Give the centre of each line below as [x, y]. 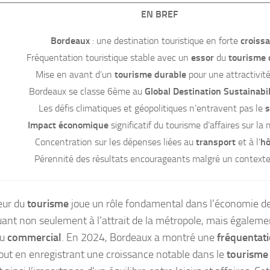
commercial [34, 237]
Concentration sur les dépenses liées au [115, 142]
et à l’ [248, 142]
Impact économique [68, 125]
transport [216, 142]
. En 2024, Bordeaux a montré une [139, 237]
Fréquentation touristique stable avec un [108, 57]
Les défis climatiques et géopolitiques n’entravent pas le [152, 108]
